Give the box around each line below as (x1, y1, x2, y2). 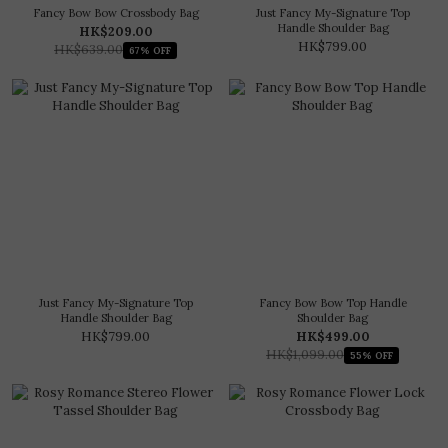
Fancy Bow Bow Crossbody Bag (32, 6, 199, 20)
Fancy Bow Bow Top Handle (258, 296, 407, 310)
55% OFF (350, 348, 393, 362)
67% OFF (129, 43, 171, 57)
